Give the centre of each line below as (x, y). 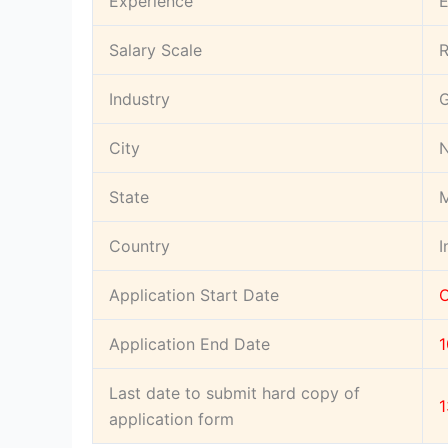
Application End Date (189, 344)
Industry (139, 99)
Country (139, 246)
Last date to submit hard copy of (234, 393)
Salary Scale (155, 50)
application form (171, 419)
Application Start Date (194, 295)
